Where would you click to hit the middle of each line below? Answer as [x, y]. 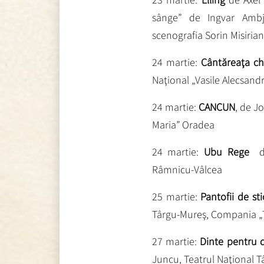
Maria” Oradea [183, 124]
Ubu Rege [229, 151]
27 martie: [174, 241]
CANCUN [217, 107]
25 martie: [176, 196]
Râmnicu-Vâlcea [187, 169]
